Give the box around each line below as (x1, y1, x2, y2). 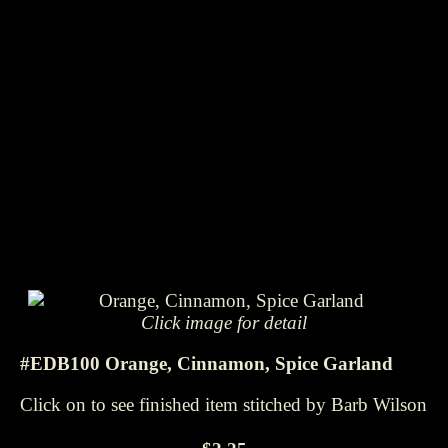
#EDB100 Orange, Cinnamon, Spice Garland (20, 352, 393, 374)
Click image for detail (140, 312, 307, 334)
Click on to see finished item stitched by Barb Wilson (20, 393, 427, 415)
